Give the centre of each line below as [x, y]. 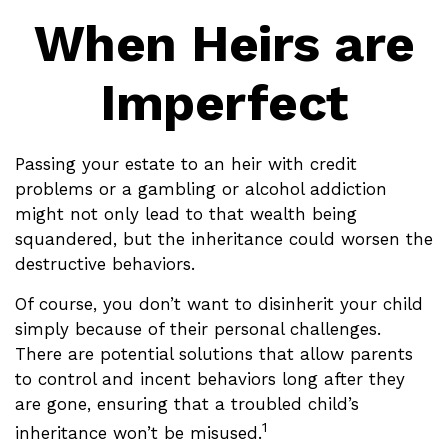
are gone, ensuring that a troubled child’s [187, 404]
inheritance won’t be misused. [138, 432]
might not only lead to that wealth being [186, 214]
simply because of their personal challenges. [198, 329]
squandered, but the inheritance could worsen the [224, 239]
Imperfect [224, 102]
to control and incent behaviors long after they [210, 379]
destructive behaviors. [105, 264]
